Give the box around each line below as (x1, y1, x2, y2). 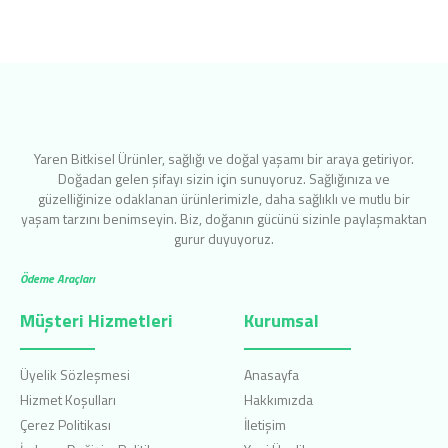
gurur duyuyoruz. (174, 227, 274, 249)
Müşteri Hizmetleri (20, 306, 173, 334)
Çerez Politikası (20, 413, 111, 435)
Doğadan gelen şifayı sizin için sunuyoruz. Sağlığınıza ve (58, 167, 390, 189)
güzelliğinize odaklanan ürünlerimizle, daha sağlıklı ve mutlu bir (38, 187, 410, 209)
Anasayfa (244, 363, 299, 385)
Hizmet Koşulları (20, 388, 116, 410)
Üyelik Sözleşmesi (20, 363, 130, 385)
